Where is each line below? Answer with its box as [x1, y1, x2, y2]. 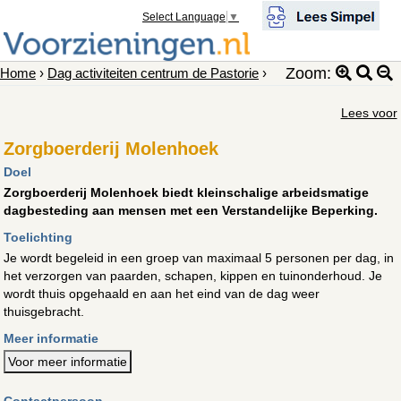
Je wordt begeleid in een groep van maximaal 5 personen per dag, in [4, 250, 395, 265]
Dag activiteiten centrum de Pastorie [47, 64, 259, 81]
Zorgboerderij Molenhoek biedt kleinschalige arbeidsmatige [4, 184, 370, 200]
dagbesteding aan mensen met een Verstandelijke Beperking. [4, 202, 379, 218]
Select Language [142, 11, 226, 24]
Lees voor [340, 105, 397, 120]
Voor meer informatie [8, 354, 128, 369]
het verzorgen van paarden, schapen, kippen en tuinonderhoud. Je [4, 268, 383, 283]
